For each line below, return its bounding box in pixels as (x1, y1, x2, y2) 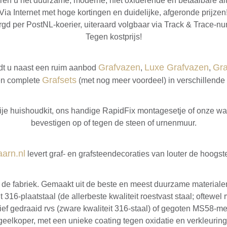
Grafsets (42, 74, 77, 85)
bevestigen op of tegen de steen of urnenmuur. (30, 118, 197, 127)
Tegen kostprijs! (85, 32, 142, 41)
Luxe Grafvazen (144, 62, 209, 72)
